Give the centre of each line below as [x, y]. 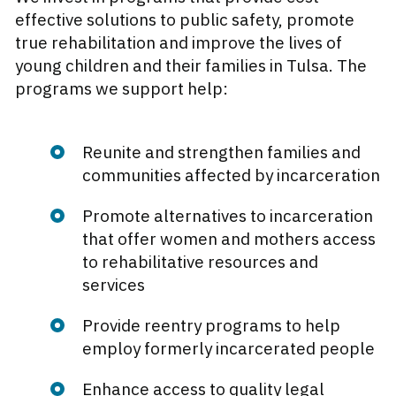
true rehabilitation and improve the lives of [179, 43]
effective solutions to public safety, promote [185, 20]
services [114, 285]
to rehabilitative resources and [200, 262]
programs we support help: [122, 89]
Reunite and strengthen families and [221, 152]
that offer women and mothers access [229, 239]
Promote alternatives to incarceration [228, 216]
